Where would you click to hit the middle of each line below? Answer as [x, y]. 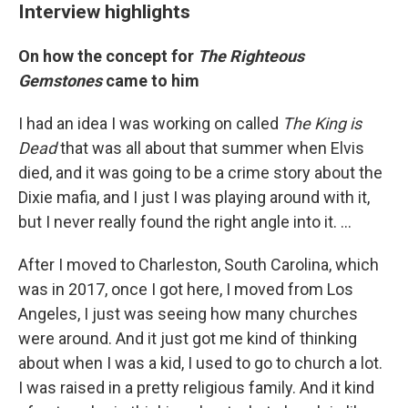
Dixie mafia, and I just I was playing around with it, [194, 197]
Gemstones [60, 81]
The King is [322, 123]
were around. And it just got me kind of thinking [188, 338]
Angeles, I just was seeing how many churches [188, 314]
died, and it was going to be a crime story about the [200, 173]
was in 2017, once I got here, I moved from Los [186, 289]
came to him [151, 81]
